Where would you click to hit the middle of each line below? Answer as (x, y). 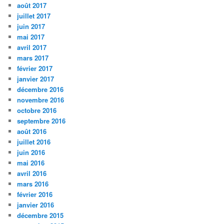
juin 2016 (31, 152)
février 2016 (35, 194)
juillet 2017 (34, 16)
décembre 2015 (40, 215)
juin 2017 (31, 26)
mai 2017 (31, 37)
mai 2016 (31, 163)
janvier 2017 (36, 79)
